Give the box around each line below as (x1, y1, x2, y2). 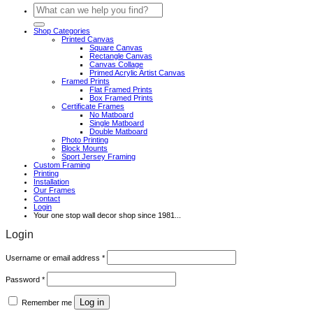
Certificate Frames (61, 101, 124, 110)
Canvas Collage (89, 59, 143, 68)
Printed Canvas (61, 34, 114, 43)
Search (33, 1, 57, 10)
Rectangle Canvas (89, 51, 152, 60)
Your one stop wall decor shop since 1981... (34, 210, 181, 219)
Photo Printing (61, 135, 108, 144)
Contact (34, 194, 60, 203)
